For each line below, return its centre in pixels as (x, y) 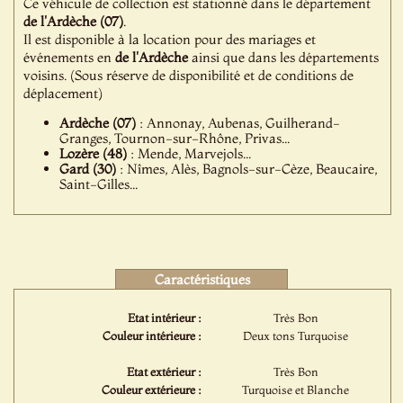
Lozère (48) (94, 153)
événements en (70, 57)
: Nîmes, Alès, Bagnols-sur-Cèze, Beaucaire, (247, 169)
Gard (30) (88, 169)
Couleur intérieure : (152, 336)
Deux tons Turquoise (296, 336)
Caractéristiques (202, 279)
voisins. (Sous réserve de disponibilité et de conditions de (189, 75)
